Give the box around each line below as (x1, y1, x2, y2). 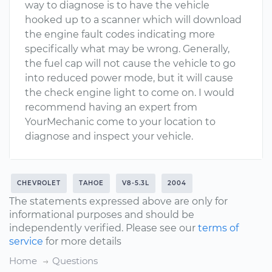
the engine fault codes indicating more (25, 29, 215, 40)
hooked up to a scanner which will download (25, 14, 242, 25)
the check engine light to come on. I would (25, 87, 234, 98)
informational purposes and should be (9, 209, 194, 220)
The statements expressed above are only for (9, 195, 228, 207)
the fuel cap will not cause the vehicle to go (25, 58, 236, 69)
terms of (198, 222, 239, 234)
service (9, 236, 43, 247)
